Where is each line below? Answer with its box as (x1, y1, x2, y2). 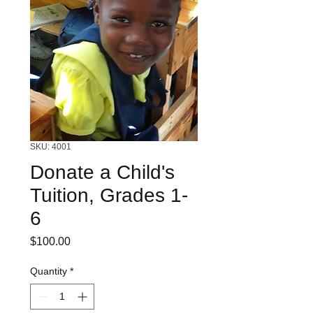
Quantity (30, 265, 67, 277)
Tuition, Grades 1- (30, 184, 188, 206)
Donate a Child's (30, 161, 175, 183)
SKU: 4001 (30, 142, 71, 152)
